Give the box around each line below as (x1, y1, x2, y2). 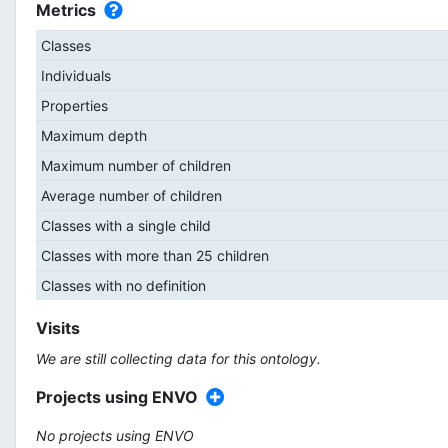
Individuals (40, 67, 111, 84)
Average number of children (40, 187, 222, 204)
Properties (40, 97, 108, 114)
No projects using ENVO (36, 427, 194, 444)
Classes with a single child (40, 217, 211, 234)
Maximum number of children (40, 157, 231, 174)
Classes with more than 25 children (40, 247, 269, 264)
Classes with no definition (40, 277, 206, 294)
